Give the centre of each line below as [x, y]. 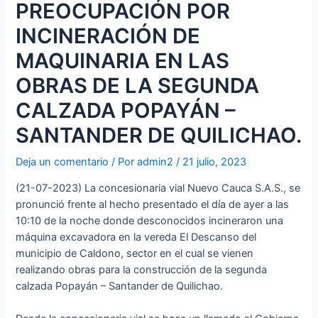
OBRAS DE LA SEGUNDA [138, 86]
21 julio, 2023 [215, 162]
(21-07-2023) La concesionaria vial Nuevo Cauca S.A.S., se [158, 188]
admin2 [155, 162]
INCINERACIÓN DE [108, 36]
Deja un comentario [62, 162]
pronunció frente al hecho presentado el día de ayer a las [153, 204]
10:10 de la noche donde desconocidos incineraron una [150, 220]
